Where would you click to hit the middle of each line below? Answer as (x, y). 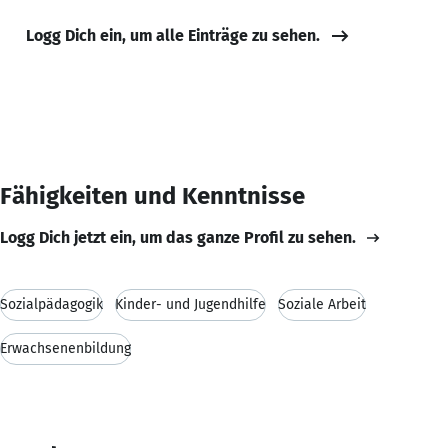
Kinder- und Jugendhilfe (190, 304)
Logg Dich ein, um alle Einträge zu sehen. (173, 35)
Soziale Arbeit (322, 304)
